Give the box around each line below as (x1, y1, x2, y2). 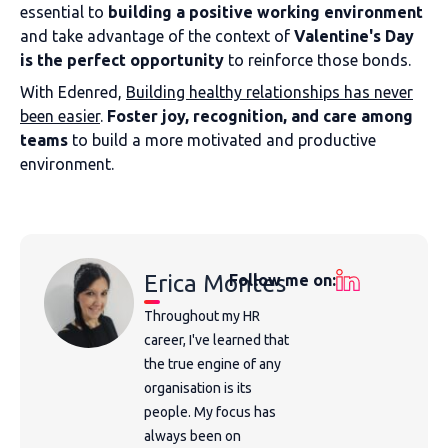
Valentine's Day (294, 27, 414, 45)
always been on (144, 428, 241, 444)
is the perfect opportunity (20, 51, 224, 69)
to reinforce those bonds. (224, 51, 411, 69)
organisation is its (144, 380, 252, 396)
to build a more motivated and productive (68, 131, 376, 149)
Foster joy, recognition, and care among (107, 107, 413, 125)
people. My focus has (144, 404, 276, 420)
